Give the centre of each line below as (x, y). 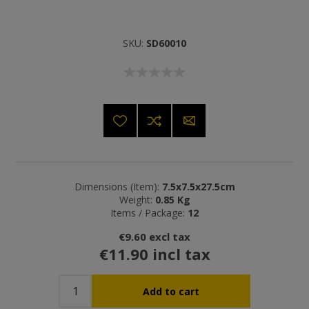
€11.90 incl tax (154, 254)
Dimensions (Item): (117, 187)
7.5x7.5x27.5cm (198, 187)
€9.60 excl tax (154, 237)
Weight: (136, 200)
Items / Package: (148, 213)
